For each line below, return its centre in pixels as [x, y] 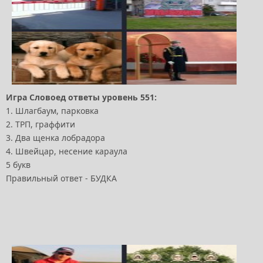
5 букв [18, 165]
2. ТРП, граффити [41, 124]
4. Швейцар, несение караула [67, 151]
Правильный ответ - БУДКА [61, 178]
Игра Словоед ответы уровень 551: [81, 97]
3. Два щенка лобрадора [55, 138]
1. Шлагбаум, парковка [52, 111]
